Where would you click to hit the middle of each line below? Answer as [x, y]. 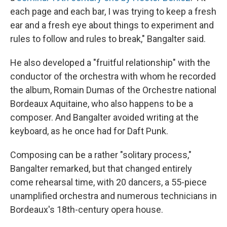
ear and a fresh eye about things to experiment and [112, 25]
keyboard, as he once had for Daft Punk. [89, 131]
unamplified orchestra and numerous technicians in [113, 196]
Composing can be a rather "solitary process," [101, 155]
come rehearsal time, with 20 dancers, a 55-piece [108, 182]
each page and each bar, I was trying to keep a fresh [113, 11]
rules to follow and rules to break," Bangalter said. [108, 39]
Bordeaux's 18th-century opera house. [87, 209]
